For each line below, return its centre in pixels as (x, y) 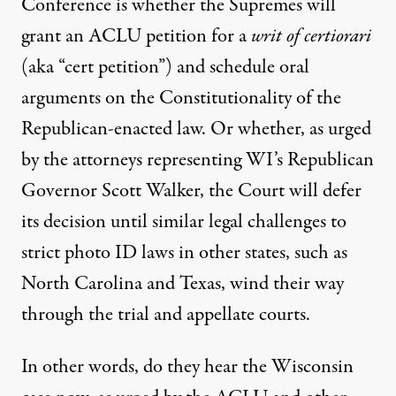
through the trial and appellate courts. (166, 315)
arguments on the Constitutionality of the (181, 98)
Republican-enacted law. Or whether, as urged (196, 129)
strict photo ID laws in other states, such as (184, 253)
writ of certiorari (311, 36)
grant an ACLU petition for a (136, 36)
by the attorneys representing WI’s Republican (198, 160)
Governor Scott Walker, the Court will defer (191, 191)
